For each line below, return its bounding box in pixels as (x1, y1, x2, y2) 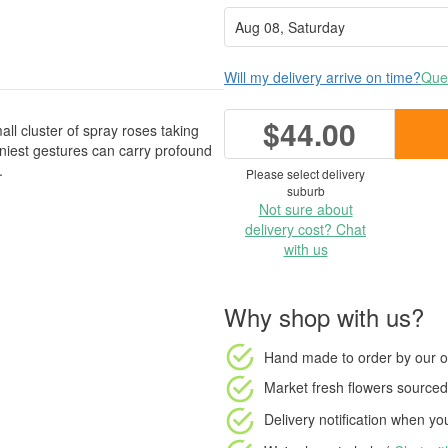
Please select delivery (246, 165, 365, 182)
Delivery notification (264, 408, 387, 429)
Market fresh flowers (264, 376, 393, 397)
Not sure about (258, 199, 353, 219)
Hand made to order (264, 346, 392, 367)
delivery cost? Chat (245, 219, 366, 239)
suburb (286, 182, 325, 199)
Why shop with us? (224, 299, 424, 334)
